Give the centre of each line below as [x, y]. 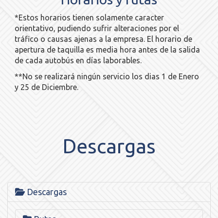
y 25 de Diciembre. [46, 87]
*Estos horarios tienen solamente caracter [89, 18]
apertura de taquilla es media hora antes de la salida [107, 50]
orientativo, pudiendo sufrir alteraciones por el [97, 28]
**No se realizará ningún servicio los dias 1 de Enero [107, 76]
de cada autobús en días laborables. [78, 60]
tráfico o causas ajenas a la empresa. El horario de [103, 39]
